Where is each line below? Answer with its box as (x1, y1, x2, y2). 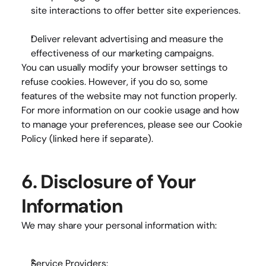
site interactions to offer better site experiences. (31, 4, 240, 17)
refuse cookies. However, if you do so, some (21, 75, 208, 88)
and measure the (148, 33, 223, 45)
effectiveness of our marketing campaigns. (31, 47, 214, 59)
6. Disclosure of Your (21, 169, 196, 194)
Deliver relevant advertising (31, 33, 148, 45)
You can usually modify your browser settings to (21, 61, 227, 74)
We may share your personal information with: (21, 219, 217, 232)
